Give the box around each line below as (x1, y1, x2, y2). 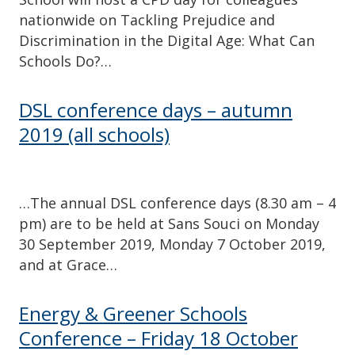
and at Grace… (19, 254, 117, 274)
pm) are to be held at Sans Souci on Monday (19, 213, 319, 233)
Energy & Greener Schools (19, 300, 247, 326)
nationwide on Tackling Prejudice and (19, 10, 275, 30)
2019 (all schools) (19, 121, 170, 148)
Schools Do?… (19, 52, 112, 71)
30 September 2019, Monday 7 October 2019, (19, 234, 326, 254)
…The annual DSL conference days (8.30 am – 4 (19, 193, 336, 212)
